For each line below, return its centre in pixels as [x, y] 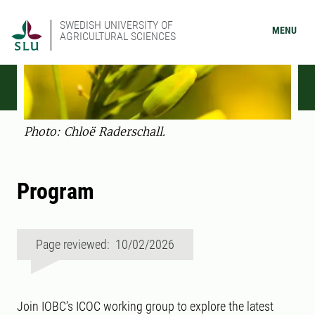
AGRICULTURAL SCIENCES [118, 36]
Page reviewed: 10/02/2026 [105, 245]
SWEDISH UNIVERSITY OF [116, 25]
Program [56, 192]
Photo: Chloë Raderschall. [95, 132]
